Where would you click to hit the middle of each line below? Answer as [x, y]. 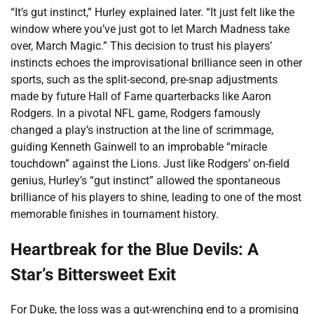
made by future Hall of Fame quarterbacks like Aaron [141, 96]
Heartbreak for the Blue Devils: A [135, 249]
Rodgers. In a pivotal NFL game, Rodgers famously [136, 113]
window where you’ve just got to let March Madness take [150, 29]
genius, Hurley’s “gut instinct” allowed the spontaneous [145, 180]
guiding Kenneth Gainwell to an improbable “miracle [139, 146]
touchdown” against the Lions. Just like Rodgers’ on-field [150, 163]
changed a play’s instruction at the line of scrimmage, [142, 130]
